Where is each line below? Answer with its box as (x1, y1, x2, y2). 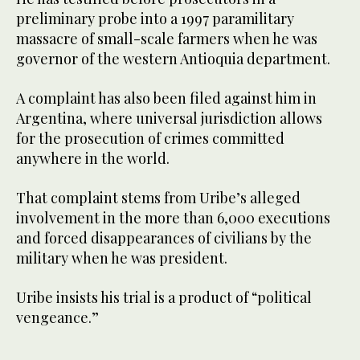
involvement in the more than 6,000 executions (16, 208, 330, 228)
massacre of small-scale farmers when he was (16, 29, 317, 49)
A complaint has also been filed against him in (16, 88, 317, 108)
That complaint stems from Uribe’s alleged (16, 188, 301, 208)
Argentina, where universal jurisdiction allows (16, 108, 322, 129)
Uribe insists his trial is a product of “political (16, 288, 312, 308)
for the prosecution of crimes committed (16, 129, 284, 149)
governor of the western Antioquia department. (16, 49, 330, 69)
